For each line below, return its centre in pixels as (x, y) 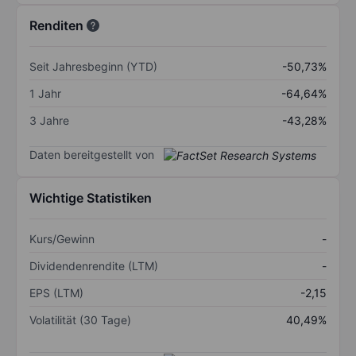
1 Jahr (45, 93)
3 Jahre (49, 120)
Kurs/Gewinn (62, 239)
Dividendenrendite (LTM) (94, 266)
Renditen (56, 25)
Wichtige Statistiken (91, 198)
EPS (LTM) (56, 293)
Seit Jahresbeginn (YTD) (93, 66)
